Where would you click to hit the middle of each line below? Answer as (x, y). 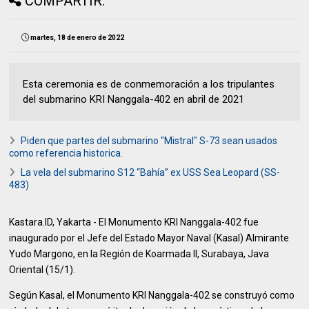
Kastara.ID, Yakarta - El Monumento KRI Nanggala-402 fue (134, 222)
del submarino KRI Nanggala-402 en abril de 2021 (134, 100)
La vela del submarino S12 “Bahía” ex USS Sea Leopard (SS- (151, 173)
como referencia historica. (66, 153)
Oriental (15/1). (42, 270)
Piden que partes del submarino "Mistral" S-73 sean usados (149, 141)
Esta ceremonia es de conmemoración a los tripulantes (149, 84)
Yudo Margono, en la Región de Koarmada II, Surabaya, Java (139, 254)
